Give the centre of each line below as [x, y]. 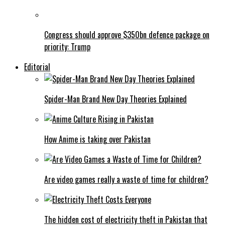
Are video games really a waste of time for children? [126, 180]
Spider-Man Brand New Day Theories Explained [116, 99]
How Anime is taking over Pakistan [97, 139]
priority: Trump [67, 47]
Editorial [37, 67]
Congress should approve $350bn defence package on [127, 35]
